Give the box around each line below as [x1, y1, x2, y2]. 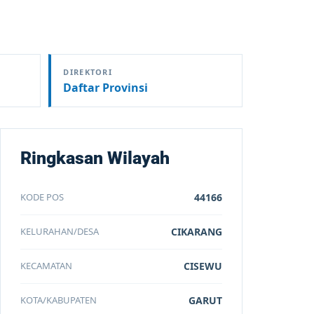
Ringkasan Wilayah [20, 148, 170, 168]
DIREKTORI [63, 67, 113, 77]
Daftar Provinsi [63, 80, 149, 95]
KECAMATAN [20, 259, 73, 272]
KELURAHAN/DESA [20, 225, 100, 238]
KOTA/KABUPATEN [20, 294, 97, 306]
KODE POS [20, 191, 64, 203]
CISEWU [183, 259, 222, 273]
